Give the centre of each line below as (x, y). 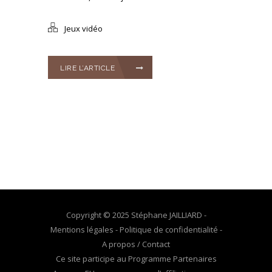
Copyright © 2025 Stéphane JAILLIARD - (136, 215)
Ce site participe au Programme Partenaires (136, 259)
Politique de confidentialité (168, 230)
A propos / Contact (136, 244)
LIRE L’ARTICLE (87, 68)
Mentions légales (82, 230)
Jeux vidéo (83, 29)
